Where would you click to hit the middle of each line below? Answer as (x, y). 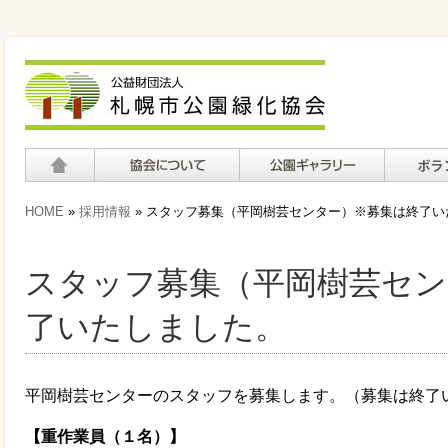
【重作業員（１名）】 (105, 436)
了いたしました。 (156, 327)
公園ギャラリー (295, 194)
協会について (142, 194)
